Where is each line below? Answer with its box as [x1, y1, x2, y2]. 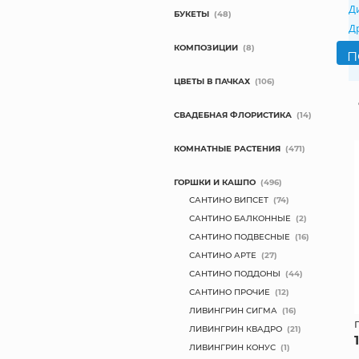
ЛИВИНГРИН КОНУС [189, 341, 276, 353]
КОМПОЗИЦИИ [174, 42, 239, 53]
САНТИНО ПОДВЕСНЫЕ [189, 231, 291, 242]
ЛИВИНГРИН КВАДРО [189, 323, 283, 334]
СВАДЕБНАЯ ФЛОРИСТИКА [174, 109, 292, 120]
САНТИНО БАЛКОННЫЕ [189, 212, 292, 224]
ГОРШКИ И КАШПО [174, 176, 256, 188]
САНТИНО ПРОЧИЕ [189, 286, 271, 297]
